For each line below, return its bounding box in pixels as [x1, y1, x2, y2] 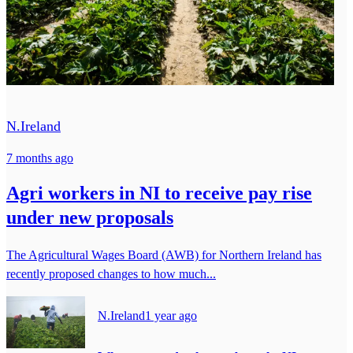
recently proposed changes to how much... [6, 266, 216, 281]
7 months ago [6, 150, 73, 165]
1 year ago [145, 308, 197, 322]
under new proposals [6, 206, 173, 228]
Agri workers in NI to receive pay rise [6, 182, 312, 203]
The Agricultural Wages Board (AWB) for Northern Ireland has [6, 247, 321, 262]
